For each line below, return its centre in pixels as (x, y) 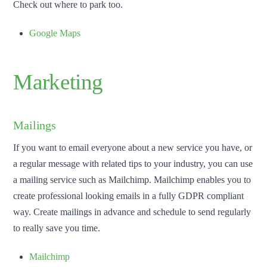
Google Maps (55, 33)
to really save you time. (57, 228)
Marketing (58, 82)
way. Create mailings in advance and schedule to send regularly (132, 212)
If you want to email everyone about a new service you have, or (133, 148)
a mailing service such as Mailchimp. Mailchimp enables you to (132, 180)
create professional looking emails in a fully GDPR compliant (129, 196)
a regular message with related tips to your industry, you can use (133, 164)
